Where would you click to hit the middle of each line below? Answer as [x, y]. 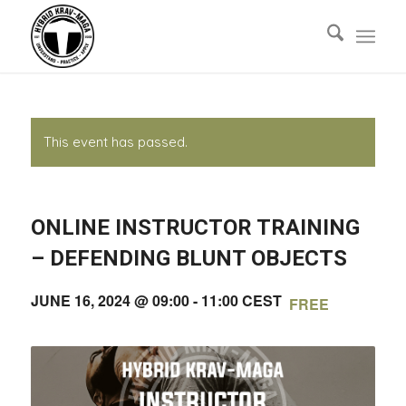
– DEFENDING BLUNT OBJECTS [188, 258]
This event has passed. [115, 142]
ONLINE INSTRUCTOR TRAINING [195, 227]
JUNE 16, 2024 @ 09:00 [110, 300]
